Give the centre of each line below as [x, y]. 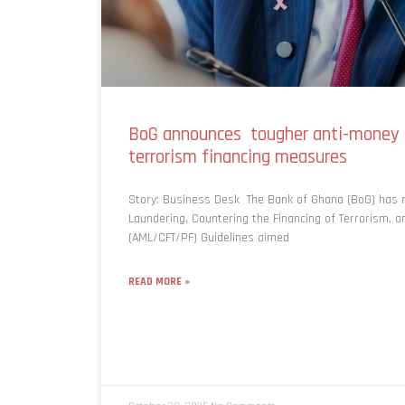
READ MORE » [159, 282]
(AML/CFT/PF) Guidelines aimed [209, 238]
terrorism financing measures [238, 157]
